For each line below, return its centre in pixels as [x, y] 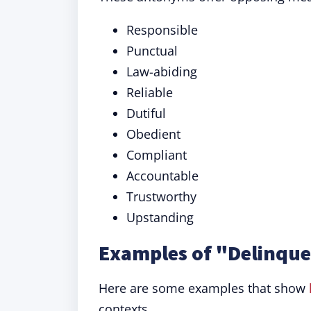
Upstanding [160, 217]
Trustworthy [161, 196]
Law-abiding [162, 72]
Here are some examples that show [204, 288]
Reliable [150, 92]
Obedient [153, 134]
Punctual [152, 51]
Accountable [162, 176]
